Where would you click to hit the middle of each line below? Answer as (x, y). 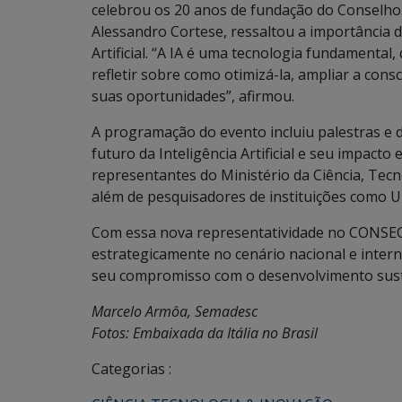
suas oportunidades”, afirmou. (193, 96)
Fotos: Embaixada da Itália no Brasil (205, 333)
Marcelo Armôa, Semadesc (175, 311)
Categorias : (131, 369)
